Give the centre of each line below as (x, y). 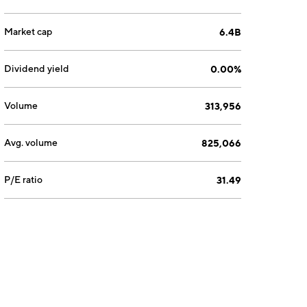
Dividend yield (37, 69)
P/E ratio (24, 180)
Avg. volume (31, 143)
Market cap (28, 32)
